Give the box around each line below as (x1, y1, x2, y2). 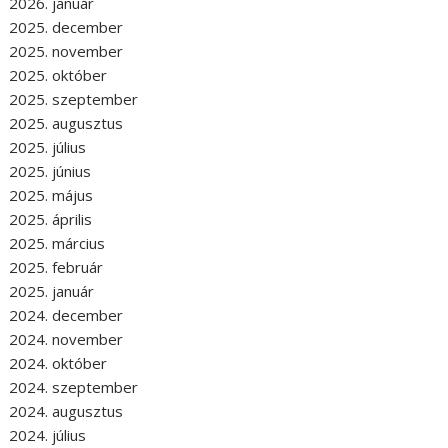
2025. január (9, 280, 95, 301)
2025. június (9, 160, 92, 181)
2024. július (9, 424, 87, 445)
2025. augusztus (9, 112, 124, 133)
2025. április (9, 208, 93, 229)
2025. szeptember (9, 88, 139, 109)
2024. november (9, 328, 124, 349)
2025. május (9, 184, 94, 205)
